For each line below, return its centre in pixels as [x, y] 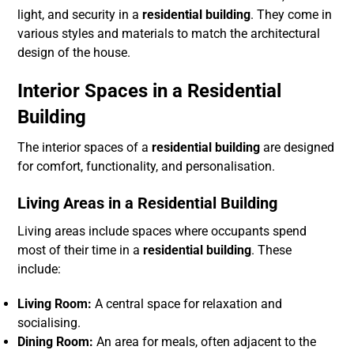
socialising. [49, 323]
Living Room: [55, 304]
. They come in [292, 15]
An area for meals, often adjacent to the [205, 342]
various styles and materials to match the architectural [169, 34]
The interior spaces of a [85, 148]
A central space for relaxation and [187, 304]
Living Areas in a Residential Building [148, 203]
